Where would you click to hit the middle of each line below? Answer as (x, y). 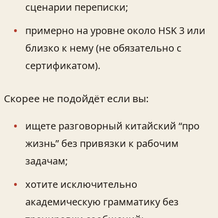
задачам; (46, 161)
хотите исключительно (81, 184)
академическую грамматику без (102, 202)
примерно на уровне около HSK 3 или (115, 31)
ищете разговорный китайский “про (112, 126)
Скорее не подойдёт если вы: (76, 99)
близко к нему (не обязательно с (103, 48)
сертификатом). (63, 66)
